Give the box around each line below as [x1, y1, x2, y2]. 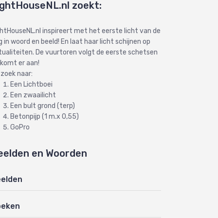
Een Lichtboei [10, 80, 53, 89]
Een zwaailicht [10, 91, 56, 99]
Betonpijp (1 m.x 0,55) [10, 112, 79, 121]
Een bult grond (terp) [10, 102, 75, 110]
